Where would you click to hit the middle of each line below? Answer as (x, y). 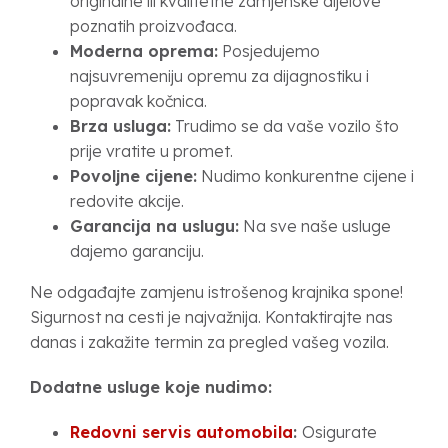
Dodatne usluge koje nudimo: (151, 387)
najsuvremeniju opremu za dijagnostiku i (219, 76)
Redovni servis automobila (181, 432)
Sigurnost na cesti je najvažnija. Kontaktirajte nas (211, 317)
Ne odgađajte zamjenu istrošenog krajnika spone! (216, 292)
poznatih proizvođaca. (153, 26)
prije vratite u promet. (151, 151)
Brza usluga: (120, 126)
